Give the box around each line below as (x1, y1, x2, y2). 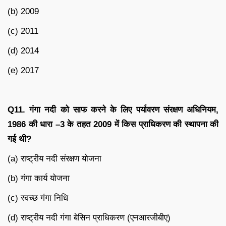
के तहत (64, 120, 93, 130)
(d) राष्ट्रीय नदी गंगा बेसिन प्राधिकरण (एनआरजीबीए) (8, 213, 171, 223)
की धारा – (26, 120, 60, 130)
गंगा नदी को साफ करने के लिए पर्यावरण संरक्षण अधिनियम (29, 105, 216, 115)
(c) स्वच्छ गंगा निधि (8, 193, 68, 203)
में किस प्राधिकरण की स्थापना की (111, 120, 218, 130)
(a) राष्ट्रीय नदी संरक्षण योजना (8, 154, 101, 164)
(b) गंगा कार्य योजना (8, 174, 70, 184)
